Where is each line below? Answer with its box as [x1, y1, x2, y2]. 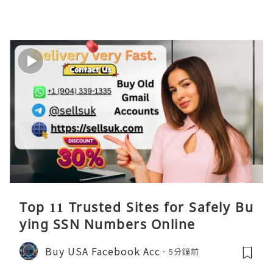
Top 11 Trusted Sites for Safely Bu [19, 199, 253, 216]
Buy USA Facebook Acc [45, 243, 160, 258]
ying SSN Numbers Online [19, 216, 196, 233]
